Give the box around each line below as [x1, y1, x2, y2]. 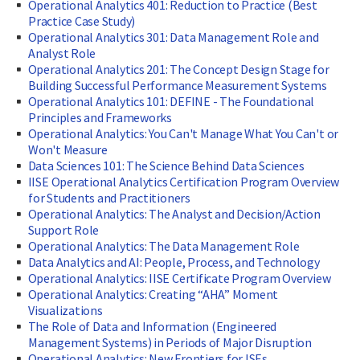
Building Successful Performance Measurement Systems [28, 77, 327, 94]
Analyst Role [28, 45, 96, 62]
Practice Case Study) [28, 13, 136, 30]
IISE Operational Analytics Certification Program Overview [27, 174, 340, 190]
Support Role [28, 222, 100, 239]
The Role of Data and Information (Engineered [27, 318, 277, 335]
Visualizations [28, 302, 103, 319]
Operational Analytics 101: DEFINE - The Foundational [27, 93, 315, 110]
